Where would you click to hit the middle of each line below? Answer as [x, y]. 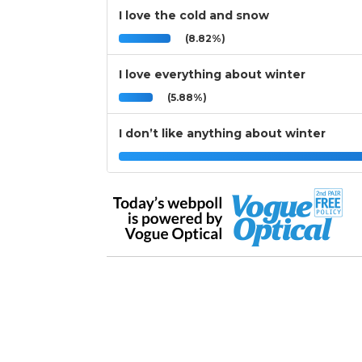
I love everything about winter [212, 75]
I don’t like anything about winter [222, 134]
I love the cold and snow [194, 16]
